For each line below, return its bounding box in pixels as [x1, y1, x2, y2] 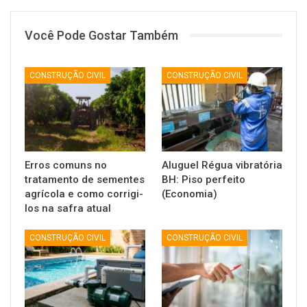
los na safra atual [25, 202, 111, 215]
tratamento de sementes [25, 173, 145, 186]
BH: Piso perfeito [162, 173, 245, 186]
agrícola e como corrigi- [25, 188, 143, 201]
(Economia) [162, 188, 217, 201]
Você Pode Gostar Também [25, 27, 178, 42]
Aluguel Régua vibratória [162, 159, 282, 172]
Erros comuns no [25, 159, 107, 172]
